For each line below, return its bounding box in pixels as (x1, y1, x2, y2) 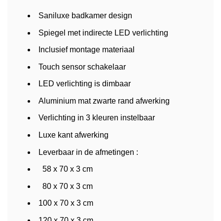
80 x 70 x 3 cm (38, 182, 93, 190)
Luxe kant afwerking (38, 131, 109, 140)
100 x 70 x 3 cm (38, 199, 93, 208)
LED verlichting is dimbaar (38, 79, 131, 88)
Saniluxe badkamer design (38, 11, 132, 20)
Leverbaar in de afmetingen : (38, 147, 138, 156)
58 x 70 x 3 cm (38, 165, 93, 174)
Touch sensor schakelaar (38, 62, 126, 71)
